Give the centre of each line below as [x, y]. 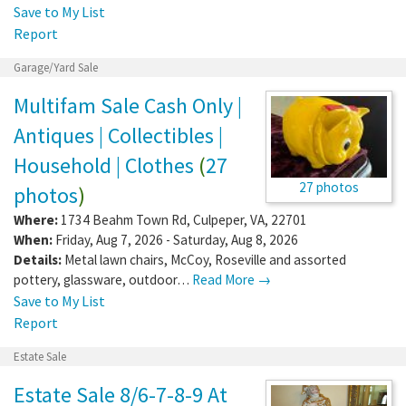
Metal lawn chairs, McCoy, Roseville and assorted [205, 259]
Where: [36, 219]
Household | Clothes [104, 165]
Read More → [232, 279]
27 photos [329, 187]
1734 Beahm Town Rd [124, 219]
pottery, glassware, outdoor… [103, 279]
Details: [38, 259]
